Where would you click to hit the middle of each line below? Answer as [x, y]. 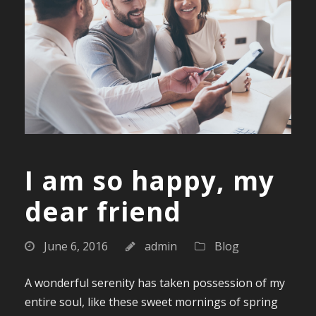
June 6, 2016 [76, 247]
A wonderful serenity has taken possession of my [155, 283]
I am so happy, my [150, 181]
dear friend [103, 212]
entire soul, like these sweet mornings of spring [151, 302]
